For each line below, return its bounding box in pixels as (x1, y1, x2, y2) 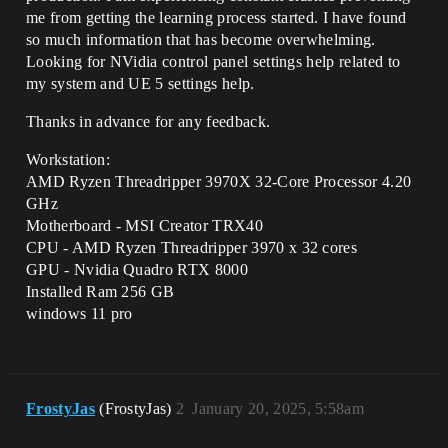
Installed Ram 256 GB (26, 283, 175, 300)
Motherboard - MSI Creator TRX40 (26, 217, 263, 234)
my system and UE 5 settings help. (26, 75, 255, 92)
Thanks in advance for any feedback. (26, 113, 271, 130)
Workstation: (26, 151, 110, 168)
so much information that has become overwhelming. (26, 31, 376, 48)
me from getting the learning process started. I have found (26, 9, 407, 26)
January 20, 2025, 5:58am (192, 400, 365, 417)
